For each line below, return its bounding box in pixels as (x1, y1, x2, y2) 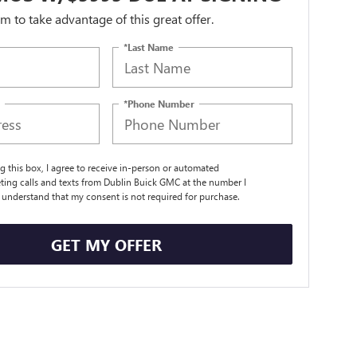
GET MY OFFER (50, 233, 162, 255)
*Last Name (124, 40, 175, 53)
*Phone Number (124, 96, 195, 110)
